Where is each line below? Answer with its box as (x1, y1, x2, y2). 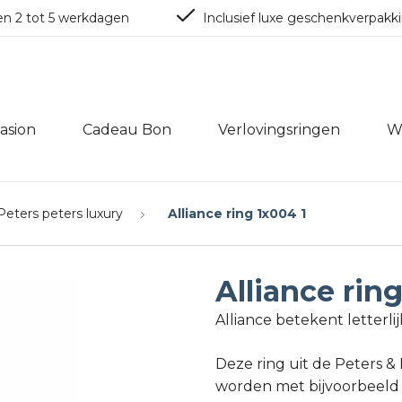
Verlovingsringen (218, 121, 340, 138)
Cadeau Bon (83, 121, 171, 138)
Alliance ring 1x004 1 (168, 205, 306, 222)
